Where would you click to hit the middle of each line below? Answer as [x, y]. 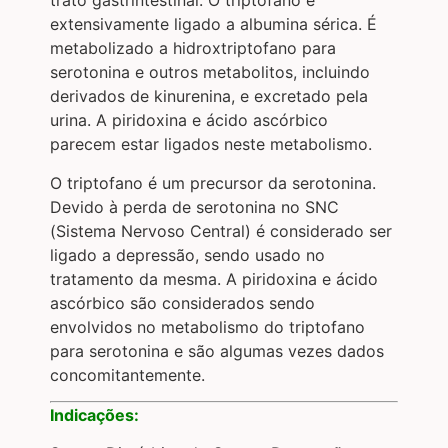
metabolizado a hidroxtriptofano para [193, 48]
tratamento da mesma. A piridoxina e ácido [214, 278]
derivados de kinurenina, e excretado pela [209, 96]
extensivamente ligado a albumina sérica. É [213, 24]
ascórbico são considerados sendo [182, 302]
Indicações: [94, 414]
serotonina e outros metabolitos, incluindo [210, 72]
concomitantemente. [127, 374]
